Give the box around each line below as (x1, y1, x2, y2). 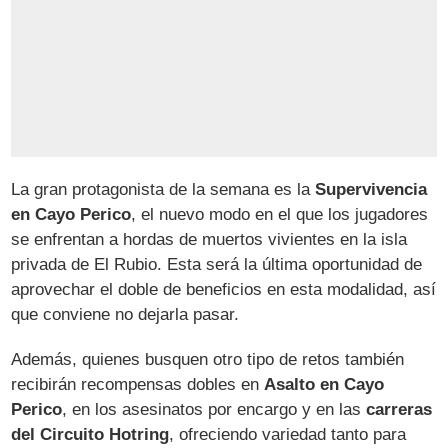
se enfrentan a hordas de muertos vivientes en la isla (11, 229, 408, 249)
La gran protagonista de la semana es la (11, 179, 316, 199)
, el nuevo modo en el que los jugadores (131, 204, 429, 224)
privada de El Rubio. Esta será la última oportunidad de (11, 254, 423, 274)
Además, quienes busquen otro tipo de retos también (11, 349, 405, 369)
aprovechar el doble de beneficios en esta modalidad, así (11, 279, 437, 299)
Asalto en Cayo (264, 374, 385, 394)
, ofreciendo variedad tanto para (169, 424, 407, 444)
